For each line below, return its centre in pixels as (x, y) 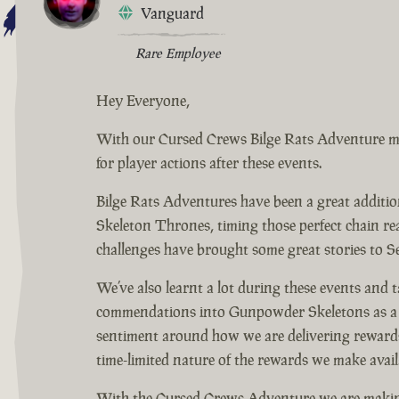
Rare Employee (178, 53)
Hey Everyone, (143, 100)
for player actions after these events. (209, 163)
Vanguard (172, 13)
